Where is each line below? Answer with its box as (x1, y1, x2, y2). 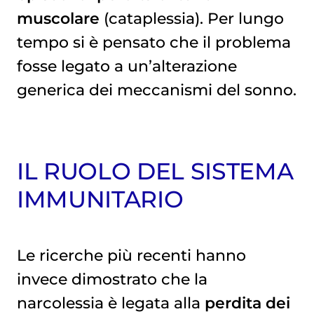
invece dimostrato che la (16, 269, 207, 288)
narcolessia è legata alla (16, 293, 205, 312)
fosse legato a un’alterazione (16, 56, 237, 75)
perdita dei (204, 293, 290, 312)
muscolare (16, 8, 100, 27)
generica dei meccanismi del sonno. (16, 80, 296, 99)
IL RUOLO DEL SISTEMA (16, 156, 294, 185)
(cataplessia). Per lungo (99, 8, 284, 27)
